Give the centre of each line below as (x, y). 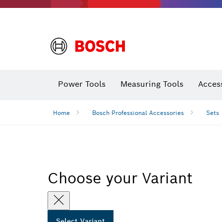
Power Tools (82, 84)
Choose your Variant (120, 178)
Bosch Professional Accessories (138, 112)
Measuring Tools (152, 84)
